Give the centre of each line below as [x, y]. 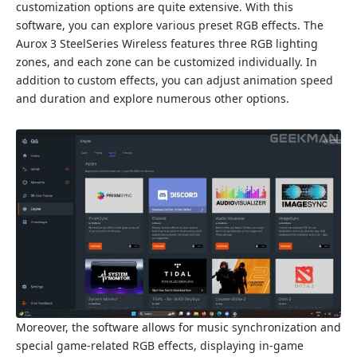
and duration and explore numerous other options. [153, 98]
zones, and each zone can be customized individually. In [167, 61]
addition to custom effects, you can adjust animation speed [175, 80]
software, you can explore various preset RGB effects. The [170, 25]
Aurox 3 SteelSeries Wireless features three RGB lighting [167, 43]
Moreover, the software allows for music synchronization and [178, 328]
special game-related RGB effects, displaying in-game [160, 346]
